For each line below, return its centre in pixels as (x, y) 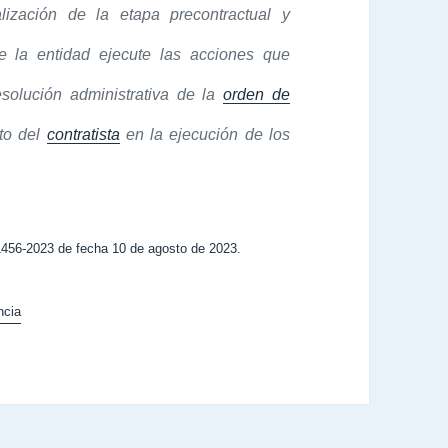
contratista (83, 135)
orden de (256, 95)
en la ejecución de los (204, 135)
